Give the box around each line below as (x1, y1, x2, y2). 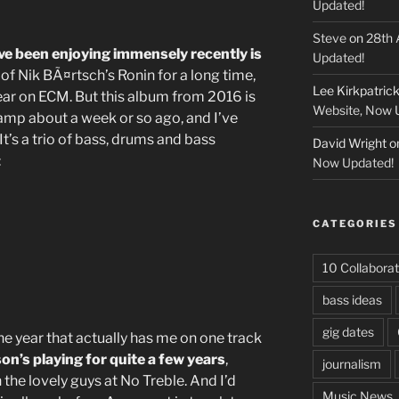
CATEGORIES (312, 217, 397, 231)
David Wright (312, 135, 387, 151)
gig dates (322, 324, 374, 340)
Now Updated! (312, 155, 394, 171)
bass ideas (322, 292, 382, 308)
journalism (322, 356, 381, 372)
